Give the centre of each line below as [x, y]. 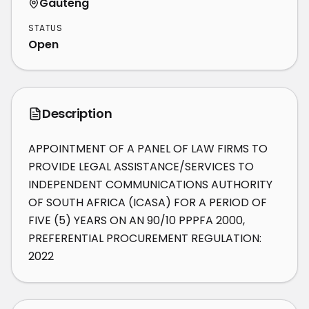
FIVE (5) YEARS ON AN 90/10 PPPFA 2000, [137, 220]
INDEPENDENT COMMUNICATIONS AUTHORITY [150, 185]
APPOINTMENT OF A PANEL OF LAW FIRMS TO [148, 149]
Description [77, 113]
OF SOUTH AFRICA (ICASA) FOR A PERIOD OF [148, 202]
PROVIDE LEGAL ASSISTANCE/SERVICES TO [141, 167]
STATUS [46, 28]
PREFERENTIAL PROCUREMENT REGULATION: [145, 238]
